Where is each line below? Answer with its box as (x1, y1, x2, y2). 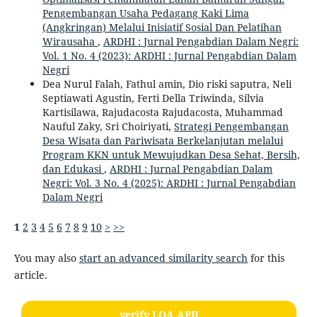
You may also (13, 251, 79, 265)
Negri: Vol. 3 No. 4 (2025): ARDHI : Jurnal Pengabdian (42, 176, 296, 190)
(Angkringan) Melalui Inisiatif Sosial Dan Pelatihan (42, 21, 282, 35)
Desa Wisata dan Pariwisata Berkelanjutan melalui (42, 134, 283, 148)
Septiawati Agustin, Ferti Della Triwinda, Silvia (42, 91, 264, 105)
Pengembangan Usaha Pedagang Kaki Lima (42, 6, 249, 21)
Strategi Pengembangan (173, 120, 289, 134)
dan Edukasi (42, 162, 104, 176)
